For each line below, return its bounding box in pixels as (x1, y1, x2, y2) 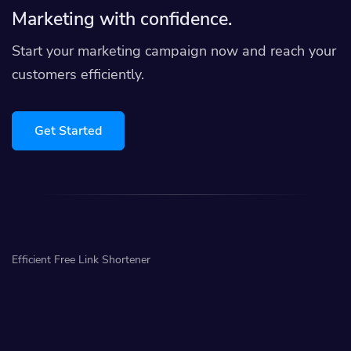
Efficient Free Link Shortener (12, 252, 150, 268)
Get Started (34, 122, 102, 140)
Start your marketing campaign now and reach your (12, 42, 336, 61)
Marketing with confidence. (12, 6, 232, 32)
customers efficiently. (12, 65, 144, 85)
